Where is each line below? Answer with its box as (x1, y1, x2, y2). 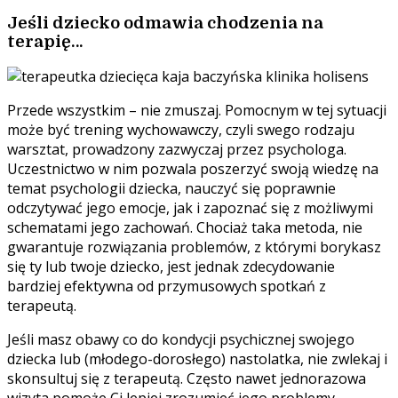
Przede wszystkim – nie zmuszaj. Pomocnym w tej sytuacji (7, 100, 386, 121)
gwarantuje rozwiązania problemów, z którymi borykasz (7, 237, 381, 258)
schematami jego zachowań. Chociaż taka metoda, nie (7, 218, 362, 238)
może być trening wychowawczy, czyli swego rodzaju (7, 120, 354, 140)
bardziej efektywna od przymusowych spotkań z (7, 276, 326, 297)
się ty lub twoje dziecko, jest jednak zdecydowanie (7, 257, 335, 277)
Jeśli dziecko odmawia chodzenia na (7, 12, 323, 32)
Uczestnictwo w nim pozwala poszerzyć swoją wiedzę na (7, 159, 378, 179)
